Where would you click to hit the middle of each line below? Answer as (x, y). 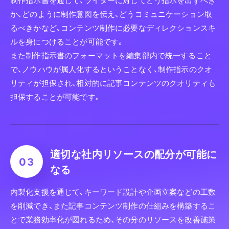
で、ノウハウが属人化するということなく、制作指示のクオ (111, 69)
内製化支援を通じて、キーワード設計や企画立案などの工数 (113, 192)
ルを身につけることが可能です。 (67, 42)
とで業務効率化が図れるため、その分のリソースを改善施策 (113, 220)
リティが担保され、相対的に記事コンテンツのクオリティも (113, 83)
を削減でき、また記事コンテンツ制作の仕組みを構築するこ (113, 206)
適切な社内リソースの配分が (118, 154)
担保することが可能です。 (56, 97)
